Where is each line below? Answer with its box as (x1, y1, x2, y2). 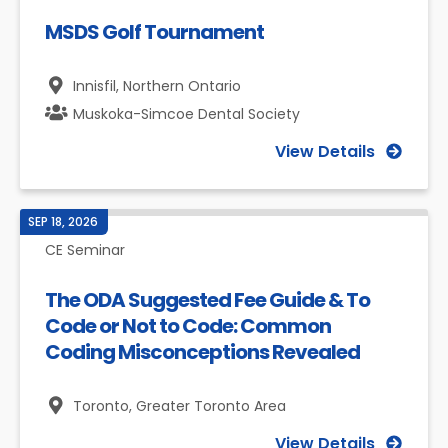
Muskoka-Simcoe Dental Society (73, 104, 300, 124)
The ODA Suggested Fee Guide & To (45, 286, 370, 314)
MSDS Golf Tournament (45, 18, 264, 46)
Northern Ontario (123, 76, 241, 96)
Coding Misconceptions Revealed (45, 338, 360, 366)
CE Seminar (45, 240, 125, 260)
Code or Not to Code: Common (45, 312, 331, 340)
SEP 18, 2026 (28, 213, 98, 230)
